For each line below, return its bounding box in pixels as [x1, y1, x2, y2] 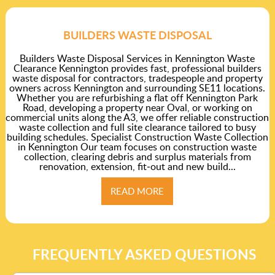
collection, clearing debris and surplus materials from [23, 149, 251, 163]
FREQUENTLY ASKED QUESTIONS [32, 244, 257, 264]
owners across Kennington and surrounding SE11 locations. [9, 80, 266, 95]
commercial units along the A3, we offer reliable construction [6, 110, 269, 124]
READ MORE [110, 184, 165, 197]
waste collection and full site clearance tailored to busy [18, 120, 256, 134]
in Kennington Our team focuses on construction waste [18, 139, 257, 153]
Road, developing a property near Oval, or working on [22, 100, 252, 114]
